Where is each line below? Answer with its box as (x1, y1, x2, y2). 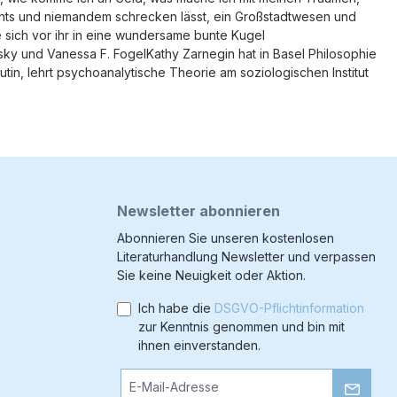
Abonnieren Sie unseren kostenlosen (117, 230, 334, 245)
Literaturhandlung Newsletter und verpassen (117, 249, 376, 264)
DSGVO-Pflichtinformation (214, 300, 364, 315)
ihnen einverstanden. (138, 338, 261, 353)
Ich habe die (138, 300, 214, 315)
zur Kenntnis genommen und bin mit (138, 319, 345, 334)
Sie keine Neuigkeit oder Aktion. (117, 268, 306, 283)
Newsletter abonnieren (117, 202, 280, 220)
